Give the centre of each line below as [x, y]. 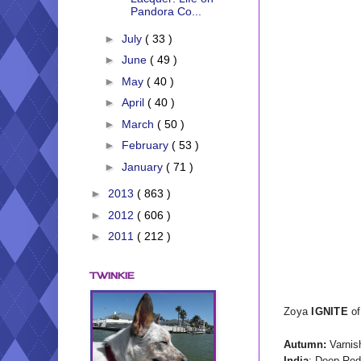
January [143, 166]
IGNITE [330, 311]
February [146, 145]
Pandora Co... [166, 12]
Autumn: [305, 344]
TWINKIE [112, 275]
